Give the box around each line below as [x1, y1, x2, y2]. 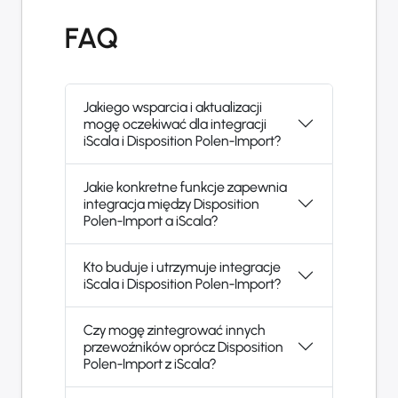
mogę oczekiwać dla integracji [84, 115, 267, 132]
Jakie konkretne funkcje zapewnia [84, 178, 287, 195]
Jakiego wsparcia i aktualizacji [84, 98, 262, 115]
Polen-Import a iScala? [84, 211, 218, 229]
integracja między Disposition [84, 195, 259, 212]
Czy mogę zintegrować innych [84, 321, 266, 338]
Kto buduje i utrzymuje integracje [84, 258, 281, 275]
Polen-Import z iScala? [84, 354, 216, 372]
